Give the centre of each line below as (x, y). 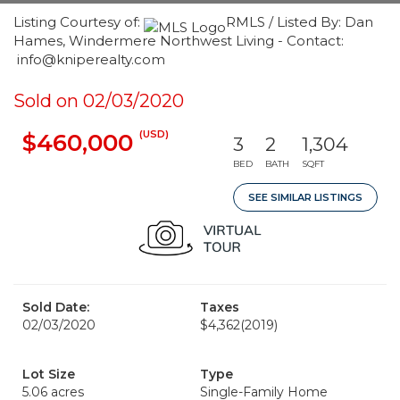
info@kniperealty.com (89, 59)
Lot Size (49, 374)
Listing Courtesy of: (79, 22)
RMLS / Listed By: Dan (300, 22)
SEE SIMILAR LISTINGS (305, 197)
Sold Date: (56, 307)
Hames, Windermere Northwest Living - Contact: (179, 41)
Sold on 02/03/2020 (99, 101)
